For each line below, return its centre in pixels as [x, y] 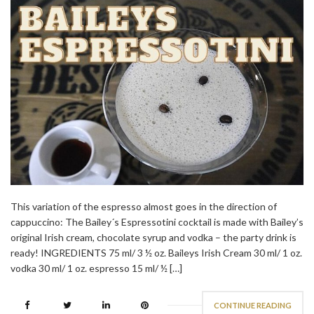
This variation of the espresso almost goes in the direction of [144, 207]
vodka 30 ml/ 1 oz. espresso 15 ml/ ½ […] [96, 268]
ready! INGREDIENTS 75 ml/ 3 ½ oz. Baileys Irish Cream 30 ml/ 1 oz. [156, 253]
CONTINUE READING [253, 306]
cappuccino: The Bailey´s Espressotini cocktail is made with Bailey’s [157, 222]
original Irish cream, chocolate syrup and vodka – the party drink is [153, 238]
